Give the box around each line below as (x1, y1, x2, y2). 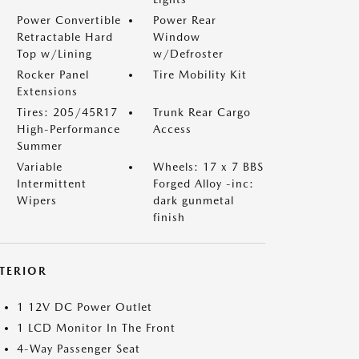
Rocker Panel (17, 68, 89, 81)
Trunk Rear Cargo (153, 106, 251, 119)
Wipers (17, 194, 57, 207)
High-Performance (17, 123, 120, 135)
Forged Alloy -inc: (153, 177, 254, 190)
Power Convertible (17, 14, 121, 26)
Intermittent (17, 177, 87, 190)
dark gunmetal (153, 194, 234, 207)
